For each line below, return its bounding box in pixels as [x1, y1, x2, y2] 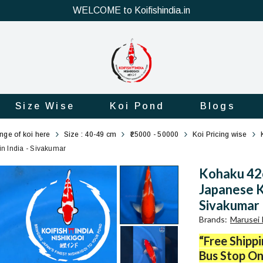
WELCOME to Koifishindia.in [73, 5, 190, 15]
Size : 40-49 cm [63, 130, 117, 139]
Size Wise [15, 100, 75, 111]
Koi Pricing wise [192, 130, 247, 139]
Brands [199, 214, 225, 224]
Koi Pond [110, 100, 165, 111]
